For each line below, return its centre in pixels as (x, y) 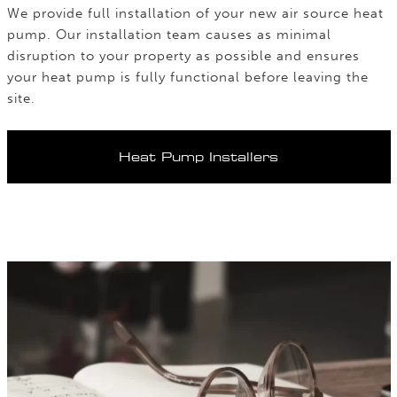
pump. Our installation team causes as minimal (169, 35)
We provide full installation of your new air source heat (195, 13)
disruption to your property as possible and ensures (183, 56)
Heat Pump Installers (198, 157)
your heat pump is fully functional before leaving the (187, 77)
